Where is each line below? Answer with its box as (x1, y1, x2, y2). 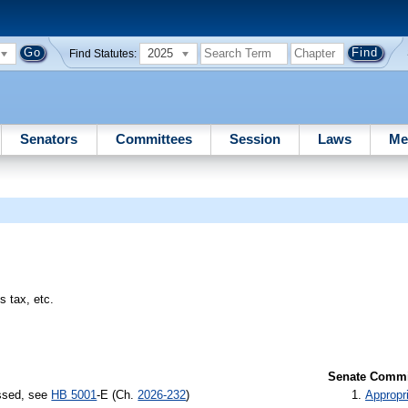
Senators (20, 130, 78, 147)
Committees (115, 130, 192, 147)
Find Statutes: (69, 47, 138, 59)
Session (229, 130, 280, 147)
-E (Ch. (97, 387, 138, 402)
